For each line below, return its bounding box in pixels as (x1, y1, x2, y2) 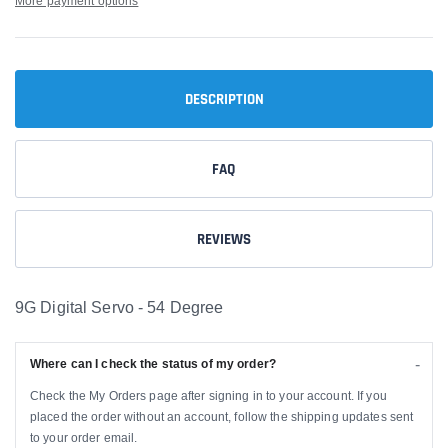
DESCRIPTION (184, 89, 264, 109)
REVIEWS (197, 229, 251, 249)
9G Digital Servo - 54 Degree (15, 298, 224, 317)
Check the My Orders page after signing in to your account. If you (30, 388, 387, 404)
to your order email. (30, 430, 138, 446)
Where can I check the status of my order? (30, 356, 276, 372)
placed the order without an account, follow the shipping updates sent (30, 409, 414, 425)
